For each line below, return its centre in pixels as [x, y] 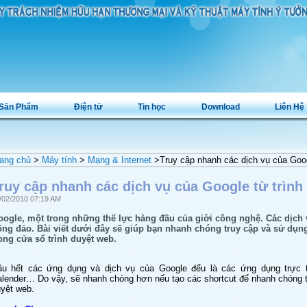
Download [220, 107]
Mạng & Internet [119, 160]
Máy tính [59, 160]
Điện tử [88, 107]
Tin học [152, 107]
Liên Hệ [290, 107]
